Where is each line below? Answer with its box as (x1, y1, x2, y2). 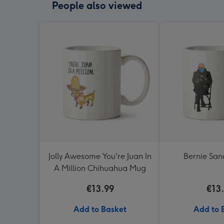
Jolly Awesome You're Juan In (48, 151, 151, 161)
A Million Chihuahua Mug (54, 163, 146, 173)
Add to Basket (73, 204, 126, 214)
